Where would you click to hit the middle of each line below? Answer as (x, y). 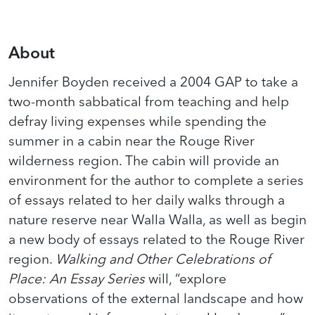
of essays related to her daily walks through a (147, 200)
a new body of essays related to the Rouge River (156, 239)
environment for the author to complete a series (156, 180)
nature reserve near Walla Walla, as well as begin (157, 219)
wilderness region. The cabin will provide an (144, 160)
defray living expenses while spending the (137, 121)
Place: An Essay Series (77, 278)
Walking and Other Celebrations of (163, 259)
